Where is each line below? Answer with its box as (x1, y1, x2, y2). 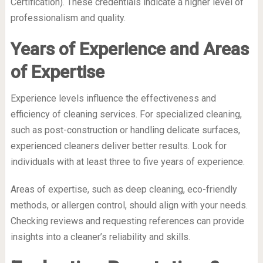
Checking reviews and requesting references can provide (10, 215, 244, 227)
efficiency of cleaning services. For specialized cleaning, (10, 109, 242, 120)
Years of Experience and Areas (10, 39, 249, 60)
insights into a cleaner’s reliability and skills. (10, 231, 190, 243)
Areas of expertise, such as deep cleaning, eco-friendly (10, 184, 237, 195)
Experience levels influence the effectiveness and (10, 93, 216, 104)
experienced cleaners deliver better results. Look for (10, 140, 227, 152)
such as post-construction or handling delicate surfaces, (10, 124, 240, 136)
